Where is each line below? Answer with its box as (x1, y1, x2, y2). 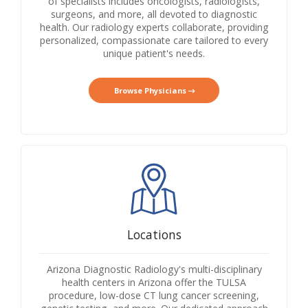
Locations (126, 225, 181, 243)
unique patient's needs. (103, 47, 205, 60)
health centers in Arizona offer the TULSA (62, 275, 246, 289)
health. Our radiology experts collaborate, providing (39, 21, 269, 34)
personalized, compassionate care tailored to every (40, 34, 268, 47)
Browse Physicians (113, 85, 188, 96)
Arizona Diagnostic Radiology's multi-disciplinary (46, 262, 262, 276)
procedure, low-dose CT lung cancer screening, (49, 288, 259, 302)
